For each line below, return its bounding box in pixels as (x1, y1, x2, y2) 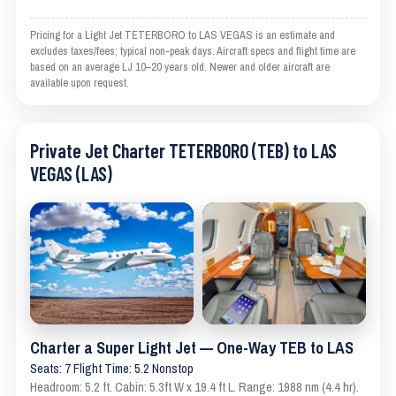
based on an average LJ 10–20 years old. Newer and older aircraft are (30, 58, 330, 74)
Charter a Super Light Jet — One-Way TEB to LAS (30, 337, 354, 360)
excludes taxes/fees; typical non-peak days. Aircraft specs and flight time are (30, 42, 355, 58)
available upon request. (30, 74, 129, 90)
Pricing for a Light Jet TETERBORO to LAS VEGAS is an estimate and (30, 27, 335, 42)
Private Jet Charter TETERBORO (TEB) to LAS (30, 138, 337, 162)
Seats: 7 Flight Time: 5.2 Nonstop (30, 360, 194, 378)
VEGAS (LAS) (30, 161, 112, 185)
